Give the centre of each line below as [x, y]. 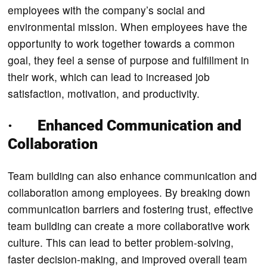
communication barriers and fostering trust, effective [131, 209]
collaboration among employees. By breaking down [129, 192]
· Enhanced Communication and [125, 125]
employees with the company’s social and [107, 10]
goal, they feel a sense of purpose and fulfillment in [129, 60]
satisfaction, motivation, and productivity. [104, 93]
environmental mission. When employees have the [128, 26]
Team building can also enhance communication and [133, 175]
